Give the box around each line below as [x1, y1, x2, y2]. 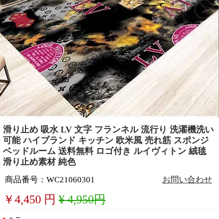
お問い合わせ [162, 175, 212, 185]
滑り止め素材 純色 [2, 157, 76, 167]
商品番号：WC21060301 [5, 175, 95, 185]
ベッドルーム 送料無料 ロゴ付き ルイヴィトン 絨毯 [2, 146, 206, 156]
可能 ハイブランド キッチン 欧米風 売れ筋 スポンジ [2, 135, 209, 146]
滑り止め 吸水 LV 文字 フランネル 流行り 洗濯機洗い [2, 125, 214, 135]
